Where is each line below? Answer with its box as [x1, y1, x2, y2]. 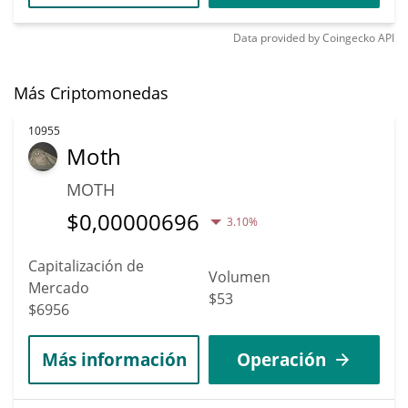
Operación [237, 347, 326, 371]
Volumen [209, 266, 270, 287]
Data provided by [233, 29, 320, 46]
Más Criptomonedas [14, 81, 168, 104]
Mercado [28, 277, 89, 298]
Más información [41, 347, 187, 371]
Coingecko [322, 29, 375, 46]
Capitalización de [28, 255, 144, 276]
